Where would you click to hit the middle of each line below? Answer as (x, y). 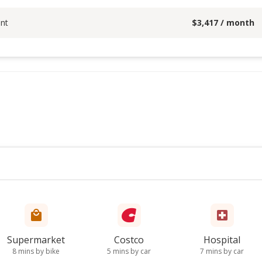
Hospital (222, 240)
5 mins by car (129, 251)
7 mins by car (222, 251)
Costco (129, 240)
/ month (236, 23)
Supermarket (36, 240)
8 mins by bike (36, 251)
